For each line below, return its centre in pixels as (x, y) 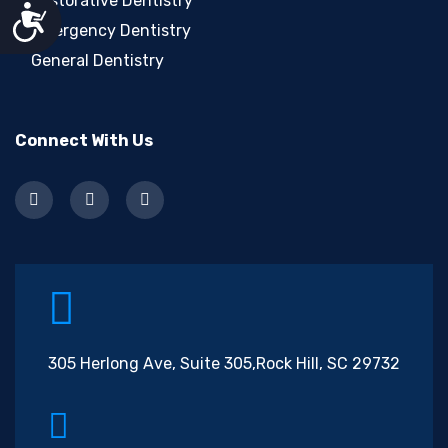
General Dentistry (97, 60)
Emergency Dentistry (111, 30)
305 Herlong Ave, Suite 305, (152, 364)
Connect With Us (84, 140)
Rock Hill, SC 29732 (328, 364)
